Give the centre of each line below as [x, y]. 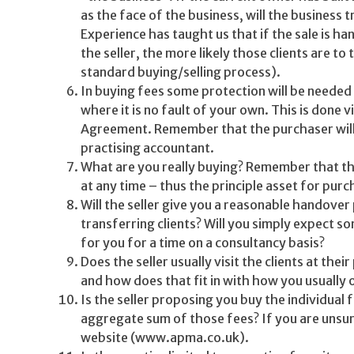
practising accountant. [147, 148]
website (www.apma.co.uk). [165, 337]
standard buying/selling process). [181, 72]
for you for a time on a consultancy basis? [203, 243]
